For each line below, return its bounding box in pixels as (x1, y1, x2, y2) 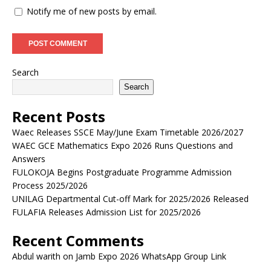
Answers (12, 152, 45, 165)
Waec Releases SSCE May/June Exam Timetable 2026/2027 (12, 126, 243, 138)
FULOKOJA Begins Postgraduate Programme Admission (12, 166, 232, 178)
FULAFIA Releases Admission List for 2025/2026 (12, 206, 201, 218)
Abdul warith (12, 250, 60, 262)
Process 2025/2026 (12, 179, 88, 191)
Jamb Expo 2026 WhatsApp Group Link (76, 250, 226, 262)
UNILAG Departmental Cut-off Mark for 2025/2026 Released (12, 192, 249, 204)
